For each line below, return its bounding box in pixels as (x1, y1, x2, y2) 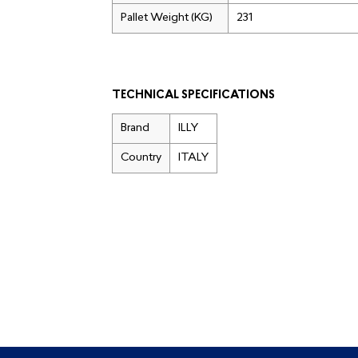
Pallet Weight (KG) (120, 11, 213, 24)
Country (120, 151, 161, 164)
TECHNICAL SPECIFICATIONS (111, 89, 275, 101)
